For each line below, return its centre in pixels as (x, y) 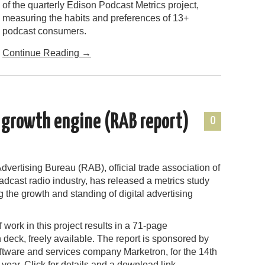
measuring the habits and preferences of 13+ (96, 18)
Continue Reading (42, 53)
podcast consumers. (46, 31)
